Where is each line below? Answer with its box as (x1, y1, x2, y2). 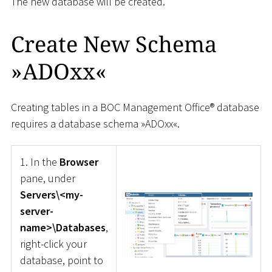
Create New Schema (11, 29, 217, 59)
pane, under (19, 171, 75, 186)
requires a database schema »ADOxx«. (11, 116, 180, 131)
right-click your (19, 237, 87, 251)
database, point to (19, 253, 103, 268)
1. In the (19, 155, 59, 169)
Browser (59, 155, 98, 169)
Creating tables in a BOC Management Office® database (11, 100, 259, 114)
